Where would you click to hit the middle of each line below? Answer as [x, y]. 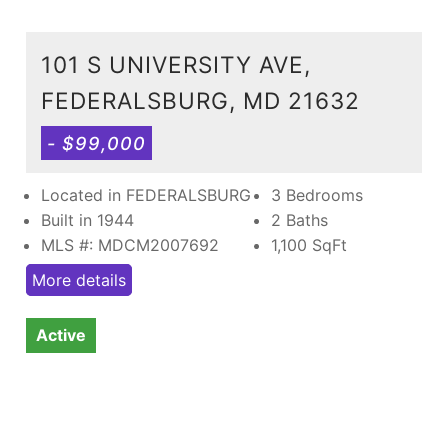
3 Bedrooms [317, 194]
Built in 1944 [87, 219]
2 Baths [299, 219]
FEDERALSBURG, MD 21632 [200, 100]
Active [61, 334]
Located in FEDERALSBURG [146, 194]
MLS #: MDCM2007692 [130, 244]
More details [79, 279]
